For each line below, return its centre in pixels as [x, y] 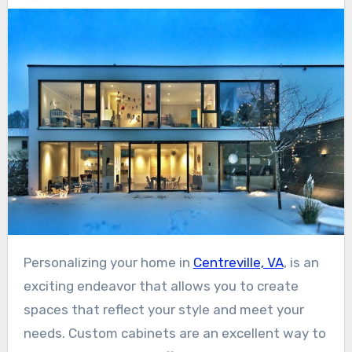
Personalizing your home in [112, 262]
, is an [301, 262]
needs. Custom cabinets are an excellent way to [174, 333]
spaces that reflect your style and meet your [163, 309]
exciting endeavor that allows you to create [161, 286]
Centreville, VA [238, 262]
